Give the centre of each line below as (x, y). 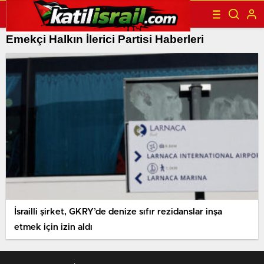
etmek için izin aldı (53, 227)
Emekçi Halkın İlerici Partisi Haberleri (105, 39)
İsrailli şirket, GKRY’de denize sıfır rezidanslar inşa (118, 212)
